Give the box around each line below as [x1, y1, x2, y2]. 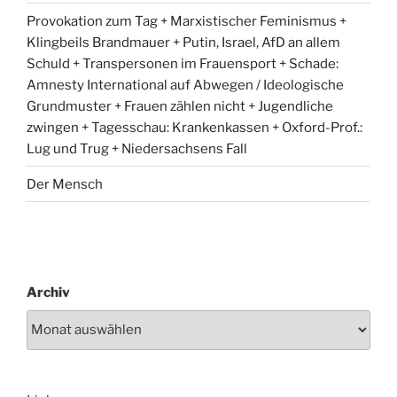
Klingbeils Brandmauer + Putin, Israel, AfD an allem [27, 34, 340, 51]
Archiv [27, 284, 70, 301]
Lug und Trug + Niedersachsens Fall [27, 140, 247, 157]
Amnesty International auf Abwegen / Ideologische [27, 76, 344, 93]
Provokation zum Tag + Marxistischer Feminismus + [27, 12, 346, 29]
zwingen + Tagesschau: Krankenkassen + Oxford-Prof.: [27, 119, 362, 136]
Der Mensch [27, 175, 103, 192]
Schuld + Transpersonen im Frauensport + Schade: [27, 55, 339, 72]
